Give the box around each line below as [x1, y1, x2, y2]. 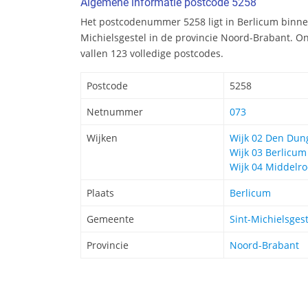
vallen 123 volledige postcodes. [80, 47, 223, 60]
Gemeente [87, 212, 134, 226]
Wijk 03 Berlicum [230, 146, 307, 159]
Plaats [87, 186, 114, 200]
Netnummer [87, 105, 143, 119]
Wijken [87, 131, 118, 145]
